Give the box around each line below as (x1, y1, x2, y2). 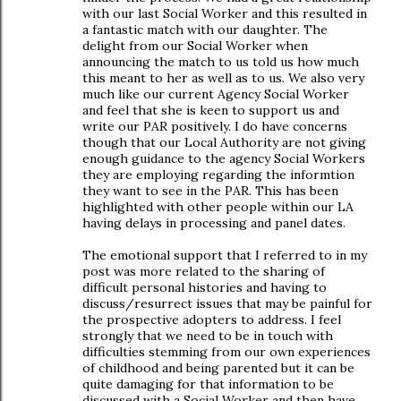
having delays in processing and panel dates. (82, 215, 346, 231)
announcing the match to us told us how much (82, 54, 359, 70)
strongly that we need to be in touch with (82, 328, 333, 344)
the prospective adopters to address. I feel (82, 311, 341, 328)
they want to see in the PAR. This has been (82, 183, 338, 199)
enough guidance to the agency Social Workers (82, 150, 365, 166)
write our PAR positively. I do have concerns (82, 118, 347, 134)
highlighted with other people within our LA (82, 199, 354, 215)
